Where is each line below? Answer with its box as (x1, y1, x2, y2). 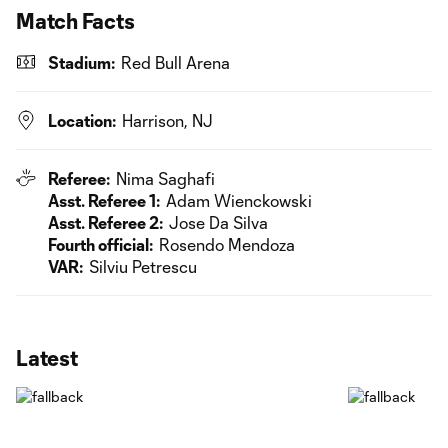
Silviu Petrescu (89, 257, 197, 276)
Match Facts (16, 8, 135, 33)
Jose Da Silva (169, 213, 268, 232)
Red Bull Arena (121, 53, 230, 72)
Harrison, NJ (122, 111, 213, 130)
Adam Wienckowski (166, 191, 312, 210)
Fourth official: (48, 235, 153, 254)
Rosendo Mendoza (159, 235, 295, 254)
